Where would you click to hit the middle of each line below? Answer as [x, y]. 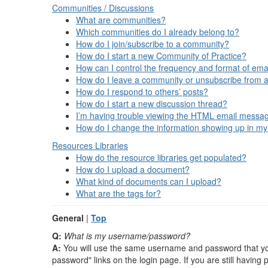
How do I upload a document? [133, 169]
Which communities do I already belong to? [158, 32]
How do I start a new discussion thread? [152, 103]
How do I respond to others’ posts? [142, 92]
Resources [72, 145]
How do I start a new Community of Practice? [161, 56]
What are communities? [121, 20]
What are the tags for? [118, 193]
